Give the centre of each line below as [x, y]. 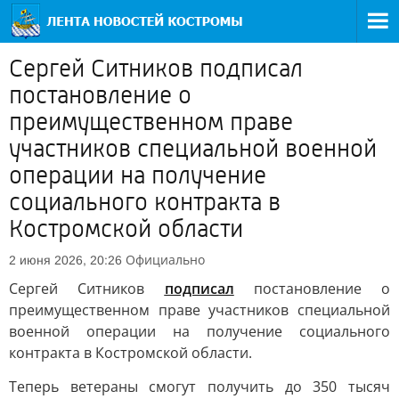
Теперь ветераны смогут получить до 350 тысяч [199, 387]
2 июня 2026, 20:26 [65, 260]
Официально [165, 260]
